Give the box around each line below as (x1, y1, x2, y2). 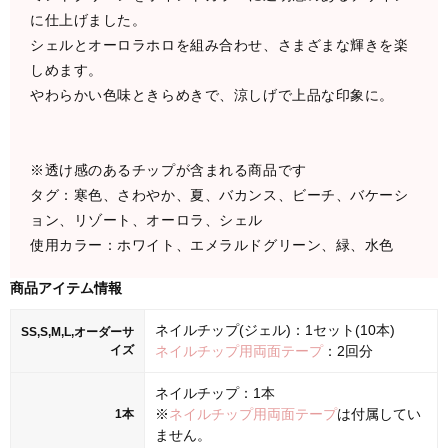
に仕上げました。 (30, 11, 147, 28)
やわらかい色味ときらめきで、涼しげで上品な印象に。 (30, 86, 394, 103)
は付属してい (337, 405, 421, 422)
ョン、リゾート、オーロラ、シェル (30, 211, 263, 228)
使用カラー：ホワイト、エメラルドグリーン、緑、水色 (30, 236, 394, 253)
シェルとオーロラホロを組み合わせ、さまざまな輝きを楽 (30, 36, 409, 53)
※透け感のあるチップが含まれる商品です (30, 161, 307, 178)
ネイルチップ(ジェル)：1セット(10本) (155, 321, 395, 338)
